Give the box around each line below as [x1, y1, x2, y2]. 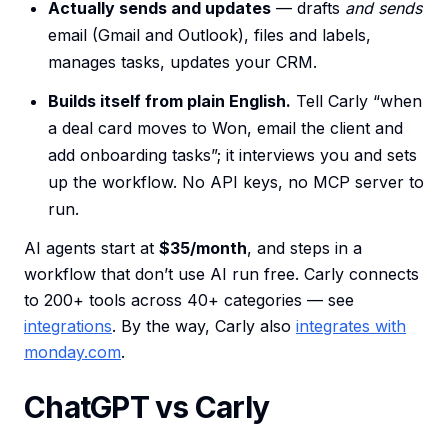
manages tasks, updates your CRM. [48, 52, 317, 73]
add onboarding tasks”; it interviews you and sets [48, 145, 417, 166]
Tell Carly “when [291, 91, 422, 112]
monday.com [24, 342, 121, 363]
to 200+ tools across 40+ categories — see [24, 290, 354, 311]
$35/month [159, 238, 247, 259]
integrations [24, 316, 112, 337]
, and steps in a [247, 238, 362, 259]
